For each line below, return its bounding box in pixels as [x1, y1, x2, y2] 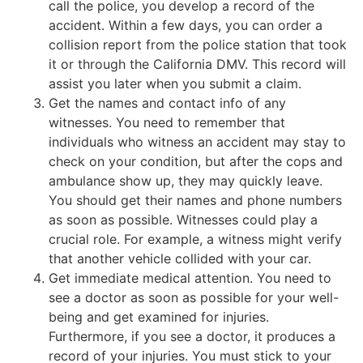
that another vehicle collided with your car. [49, 250, 311, 267]
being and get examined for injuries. [49, 308, 269, 325]
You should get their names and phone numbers [49, 191, 342, 208]
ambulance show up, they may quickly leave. [49, 172, 322, 189]
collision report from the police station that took [49, 36, 347, 53]
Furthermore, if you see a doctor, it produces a [49, 327, 335, 344]
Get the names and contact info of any [49, 94, 286, 111]
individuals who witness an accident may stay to [49, 133, 346, 150]
